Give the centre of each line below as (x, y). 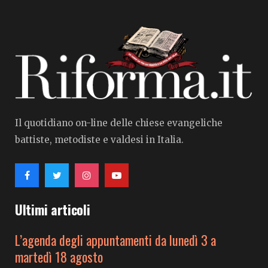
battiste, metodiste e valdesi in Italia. (99, 140)
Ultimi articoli (53, 210)
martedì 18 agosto (59, 257)
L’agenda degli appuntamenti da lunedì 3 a (115, 240)
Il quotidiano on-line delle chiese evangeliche (119, 123)
